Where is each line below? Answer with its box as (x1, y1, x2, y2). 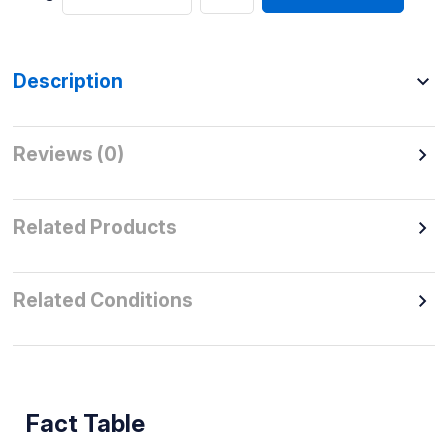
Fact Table (25, 408, 145, 438)
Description (12, 69, 123, 94)
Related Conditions (12, 288, 193, 313)
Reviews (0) (12, 142, 124, 167)
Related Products (12, 215, 177, 240)
